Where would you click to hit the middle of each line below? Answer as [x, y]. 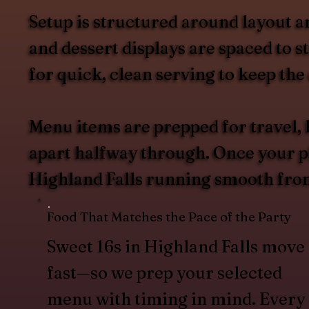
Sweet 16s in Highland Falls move [176, 246]
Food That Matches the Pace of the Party [169, 217]
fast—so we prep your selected [164, 272]
